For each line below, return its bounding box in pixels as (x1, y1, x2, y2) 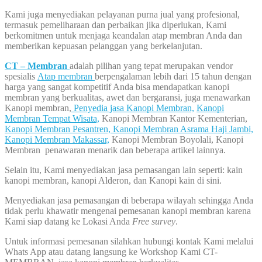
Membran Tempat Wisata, (5, 113, 99, 124)
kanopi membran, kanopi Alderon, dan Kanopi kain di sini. (5, 175, 222, 186)
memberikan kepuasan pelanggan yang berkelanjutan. (5, 41, 202, 51)
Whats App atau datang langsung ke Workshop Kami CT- (5, 247, 218, 257)
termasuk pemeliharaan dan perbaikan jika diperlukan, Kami (5, 20, 226, 30)
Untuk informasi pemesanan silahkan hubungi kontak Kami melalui (5, 236, 253, 247)
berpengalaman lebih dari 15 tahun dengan (95, 71, 251, 82)
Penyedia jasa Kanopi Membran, (71, 103, 194, 113)
